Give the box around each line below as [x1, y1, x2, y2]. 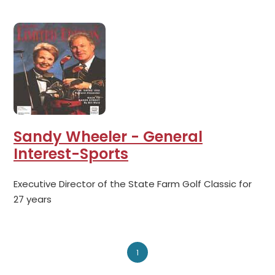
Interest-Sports [14, 144, 128, 164]
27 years [14, 193, 52, 206]
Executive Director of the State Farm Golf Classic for [14, 177, 252, 190]
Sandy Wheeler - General [14, 126, 203, 147]
